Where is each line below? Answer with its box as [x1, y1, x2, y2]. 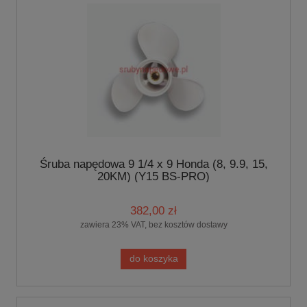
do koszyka [129, 254, 178, 265]
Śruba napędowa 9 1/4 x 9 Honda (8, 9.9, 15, [39, 158, 268, 171]
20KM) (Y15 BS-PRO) [97, 170, 210, 184]
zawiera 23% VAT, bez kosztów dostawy [79, 219, 228, 230]
